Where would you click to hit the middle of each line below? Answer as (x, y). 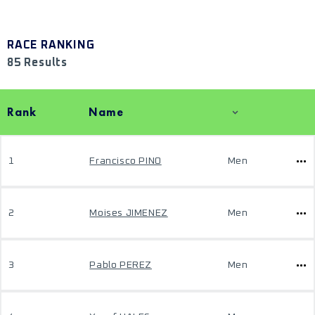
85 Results (37, 63)
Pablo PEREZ (121, 265)
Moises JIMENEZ (129, 213)
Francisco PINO (126, 161)
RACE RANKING (51, 45)
